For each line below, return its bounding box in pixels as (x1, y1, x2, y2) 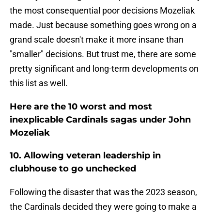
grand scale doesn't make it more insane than (10, 34, 184, 45)
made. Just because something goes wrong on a (10, 20, 197, 31)
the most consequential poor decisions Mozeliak (10, 5, 195, 16)
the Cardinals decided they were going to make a (10, 201, 197, 212)
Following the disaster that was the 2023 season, (10, 187, 197, 198)
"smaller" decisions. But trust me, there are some (10, 49, 196, 60)
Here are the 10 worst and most (10, 101, 152, 112)
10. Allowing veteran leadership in (10, 150, 161, 161)
